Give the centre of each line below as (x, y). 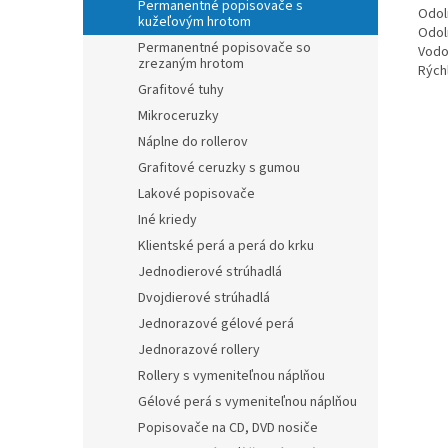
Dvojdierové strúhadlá (204, 298)
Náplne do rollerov (193, 142)
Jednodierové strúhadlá (210, 272)
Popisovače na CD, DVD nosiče (228, 428)
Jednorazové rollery (199, 350)
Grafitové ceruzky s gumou (219, 168)
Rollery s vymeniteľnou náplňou (231, 376)
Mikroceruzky (178, 116)
